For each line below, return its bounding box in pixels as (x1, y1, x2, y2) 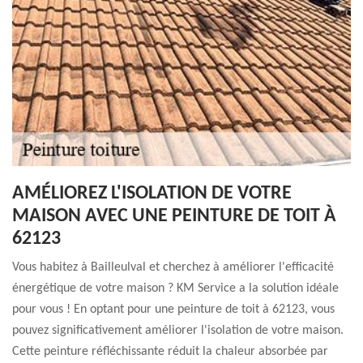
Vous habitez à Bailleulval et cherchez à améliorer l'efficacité (12, 261, 334, 274)
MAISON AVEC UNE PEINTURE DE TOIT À (12, 207, 336, 226)
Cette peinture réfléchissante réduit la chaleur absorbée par (12, 345, 328, 358)
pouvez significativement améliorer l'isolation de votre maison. (12, 324, 344, 337)
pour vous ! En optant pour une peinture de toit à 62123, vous (12, 303, 335, 316)
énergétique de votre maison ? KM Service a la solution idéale (12, 282, 339, 295)
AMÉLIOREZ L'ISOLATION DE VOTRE (12, 184, 292, 203)
